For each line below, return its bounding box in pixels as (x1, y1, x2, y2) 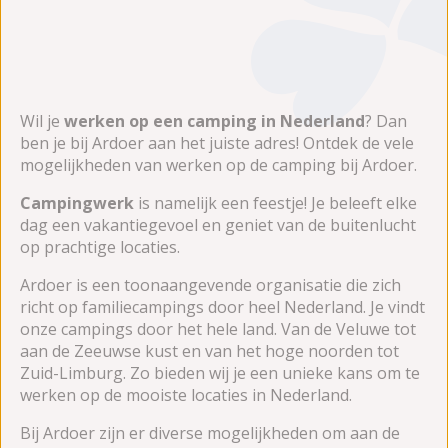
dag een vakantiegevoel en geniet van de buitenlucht (20, 213, 416, 236)
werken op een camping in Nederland (64, 109, 365, 132)
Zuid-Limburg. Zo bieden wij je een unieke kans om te (20, 361, 420, 384)
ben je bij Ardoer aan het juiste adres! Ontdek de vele (20, 131, 414, 154)
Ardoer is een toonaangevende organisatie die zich (20, 273, 401, 296)
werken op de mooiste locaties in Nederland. (20, 383, 356, 406)
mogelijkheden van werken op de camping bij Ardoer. (20, 153, 417, 176)
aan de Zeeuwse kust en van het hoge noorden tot (20, 339, 399, 362)
